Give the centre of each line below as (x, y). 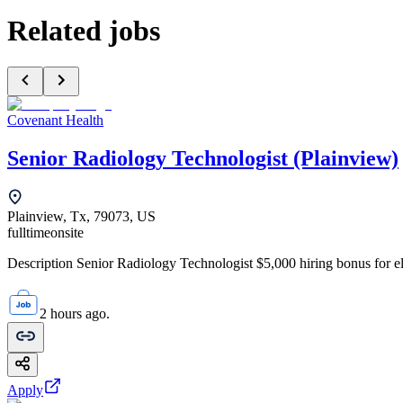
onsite (67, 232)
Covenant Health (55, 121)
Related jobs (84, 30)
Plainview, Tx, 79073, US (81, 216)
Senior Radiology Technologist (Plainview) (203, 158)
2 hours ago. (75, 313)
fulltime (29, 232)
